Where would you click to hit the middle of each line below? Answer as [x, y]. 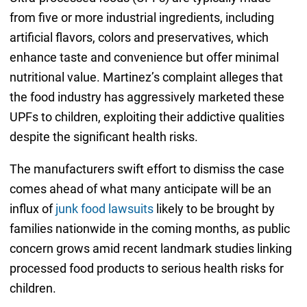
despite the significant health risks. [105, 137]
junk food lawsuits [104, 209]
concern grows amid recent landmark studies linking [150, 249]
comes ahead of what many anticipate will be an [140, 189]
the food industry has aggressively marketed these [147, 97]
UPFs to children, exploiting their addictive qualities [147, 117]
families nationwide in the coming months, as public [149, 229]
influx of [32, 209]
